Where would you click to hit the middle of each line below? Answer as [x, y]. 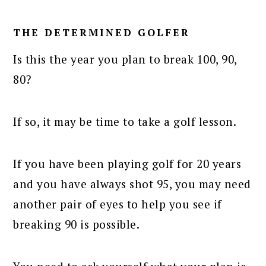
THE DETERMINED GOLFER [102, 32]
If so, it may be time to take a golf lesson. [125, 121]
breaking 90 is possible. [77, 224]
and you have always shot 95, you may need [132, 183]
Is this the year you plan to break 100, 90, [125, 59]
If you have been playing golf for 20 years [127, 163]
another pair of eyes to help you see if [118, 204]
